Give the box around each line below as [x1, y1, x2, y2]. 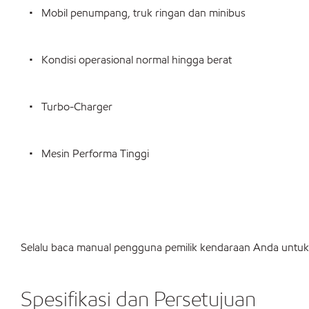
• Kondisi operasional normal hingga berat [21, 52, 232, 67]
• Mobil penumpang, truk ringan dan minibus [21, 6, 246, 20]
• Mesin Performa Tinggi [21, 146, 149, 161]
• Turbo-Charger [21, 99, 112, 114]
